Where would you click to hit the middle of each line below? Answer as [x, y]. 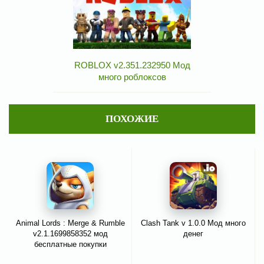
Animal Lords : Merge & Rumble [70, 223]
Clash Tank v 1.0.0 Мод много [193, 223]
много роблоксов [132, 77]
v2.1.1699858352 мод [70, 234]
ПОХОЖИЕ [132, 119]
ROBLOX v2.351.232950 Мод [132, 65]
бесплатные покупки [70, 245]
